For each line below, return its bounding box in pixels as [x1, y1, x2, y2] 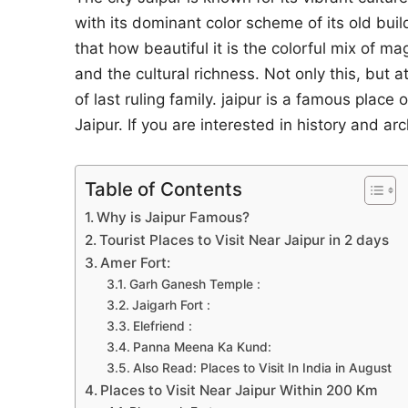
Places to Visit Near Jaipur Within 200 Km [100, 382, 379, 400]
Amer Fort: [100, 254, 171, 272]
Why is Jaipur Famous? [97, 209, 250, 227]
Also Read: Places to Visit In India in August [132, 361, 392, 376]
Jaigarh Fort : [131, 298, 210, 313]
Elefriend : [132, 319, 192, 334]
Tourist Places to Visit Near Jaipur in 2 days [99, 231, 390, 250]
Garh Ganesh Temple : [128, 277, 260, 292]
